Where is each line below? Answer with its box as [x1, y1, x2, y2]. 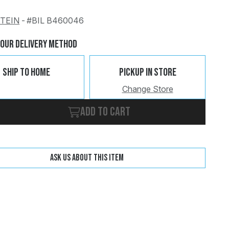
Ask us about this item [50, 152, 124, 163]
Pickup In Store [119, 66, 176, 79]
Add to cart [80, 104, 131, 119]
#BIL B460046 [27, 15, 84, 26]
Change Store [122, 83, 173, 94]
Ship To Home [3, 66, 51, 79]
